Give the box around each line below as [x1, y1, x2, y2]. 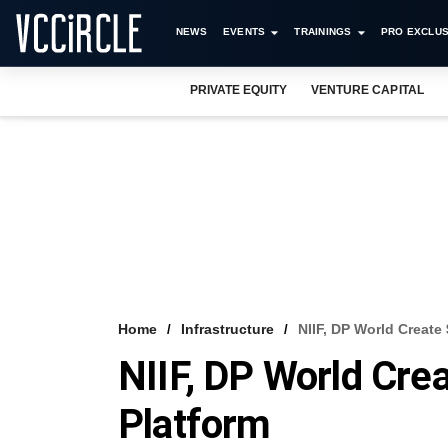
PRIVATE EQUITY [190, 83, 288, 97]
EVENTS [222, 26, 266, 37]
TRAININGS [294, 26, 352, 37]
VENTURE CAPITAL [311, 83, 424, 97]
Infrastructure [181, 321, 274, 337]
